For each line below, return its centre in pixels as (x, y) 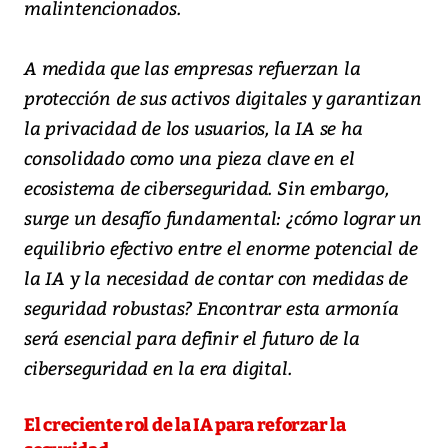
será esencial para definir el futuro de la (192, 337)
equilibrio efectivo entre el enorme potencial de (221, 247)
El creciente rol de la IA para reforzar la (185, 424)
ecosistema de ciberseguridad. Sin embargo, (206, 187)
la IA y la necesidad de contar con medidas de (216, 277)
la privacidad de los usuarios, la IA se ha (193, 127)
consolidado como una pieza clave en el (189, 157)
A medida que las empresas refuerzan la (192, 67)
